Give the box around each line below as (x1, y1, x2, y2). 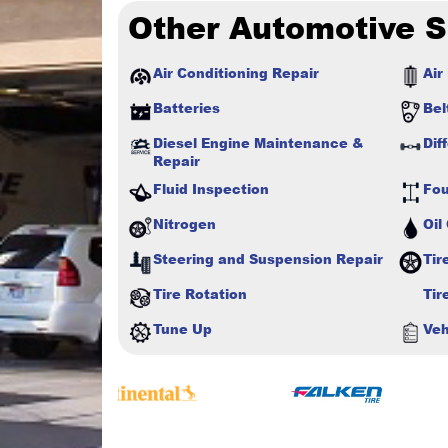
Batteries (153, 98, 220, 117)
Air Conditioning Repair (153, 63, 319, 82)
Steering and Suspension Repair (153, 249, 383, 268)
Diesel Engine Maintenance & (153, 133, 364, 152)
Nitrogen (153, 214, 216, 233)
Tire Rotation (153, 284, 247, 303)
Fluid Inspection (153, 179, 269, 198)
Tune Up (153, 319, 212, 338)
